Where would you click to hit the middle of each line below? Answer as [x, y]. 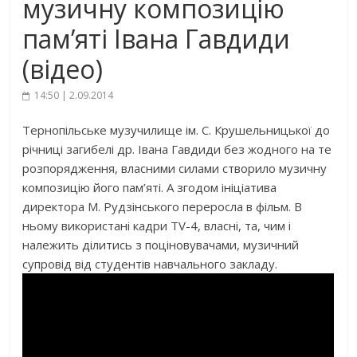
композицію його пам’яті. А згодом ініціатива [150, 187]
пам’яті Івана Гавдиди [157, 39]
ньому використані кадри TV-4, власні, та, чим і [157, 226]
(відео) [63, 69]
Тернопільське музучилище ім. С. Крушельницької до [177, 130]
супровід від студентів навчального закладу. [150, 264]
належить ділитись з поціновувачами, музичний [161, 245]
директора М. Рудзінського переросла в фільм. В [163, 206]
